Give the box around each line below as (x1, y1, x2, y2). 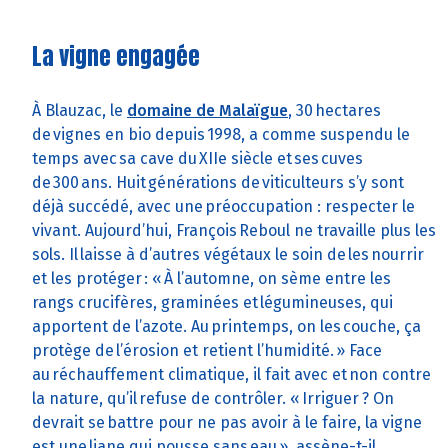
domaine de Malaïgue (127, 100, 288, 120)
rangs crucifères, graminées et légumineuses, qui (32, 292, 393, 312)
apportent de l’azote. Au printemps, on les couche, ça (32, 316, 421, 336)
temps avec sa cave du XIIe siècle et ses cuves (32, 148, 363, 168)
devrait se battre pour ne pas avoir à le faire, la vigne (32, 412, 422, 432)
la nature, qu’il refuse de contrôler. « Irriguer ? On (32, 388, 394, 408)
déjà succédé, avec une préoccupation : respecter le (32, 196, 415, 216)
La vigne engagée (32, 39, 200, 73)
